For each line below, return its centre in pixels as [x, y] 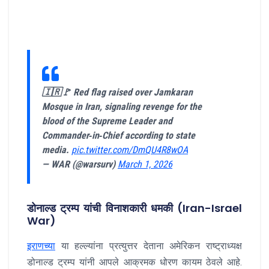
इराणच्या [41, 246]
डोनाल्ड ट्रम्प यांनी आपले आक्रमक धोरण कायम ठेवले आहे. [134, 262]
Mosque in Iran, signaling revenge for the [122, 106]
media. [57, 150]
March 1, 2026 [145, 164]
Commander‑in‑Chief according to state [119, 135]
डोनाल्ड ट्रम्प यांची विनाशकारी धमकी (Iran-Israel [134, 208]
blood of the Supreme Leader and [107, 121]
